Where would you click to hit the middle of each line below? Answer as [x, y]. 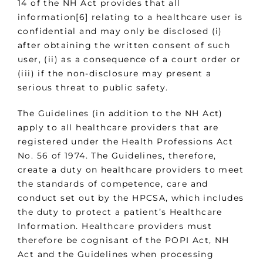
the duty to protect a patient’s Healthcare [120, 212]
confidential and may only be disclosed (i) [120, 31]
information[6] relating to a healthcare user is [130, 17]
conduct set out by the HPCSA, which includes [131, 198]
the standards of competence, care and [113, 183]
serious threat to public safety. [93, 87]
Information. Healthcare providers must [115, 226]
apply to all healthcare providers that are [118, 127]
